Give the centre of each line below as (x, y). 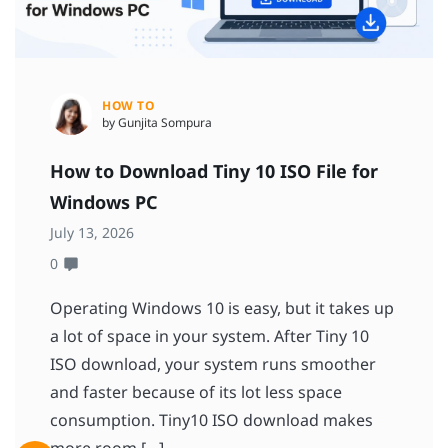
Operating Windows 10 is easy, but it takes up (222, 308)
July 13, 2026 (92, 233)
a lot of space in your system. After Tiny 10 (209, 336)
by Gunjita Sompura (157, 123)
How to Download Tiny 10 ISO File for (214, 171)
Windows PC (104, 202)
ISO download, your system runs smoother (213, 364)
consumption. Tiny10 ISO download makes (211, 420)
